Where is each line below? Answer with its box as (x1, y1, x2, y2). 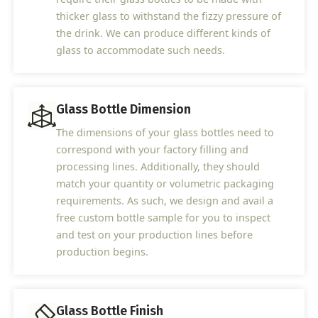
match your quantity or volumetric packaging (56, 177, 275, 191)
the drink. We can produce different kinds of (56, 26, 271, 40)
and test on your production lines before (56, 228, 253, 242)
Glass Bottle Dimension (56, 102, 192, 118)
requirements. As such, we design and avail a (56, 194, 274, 208)
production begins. (56, 245, 149, 259)
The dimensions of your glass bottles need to (56, 126, 275, 140)
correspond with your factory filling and (56, 143, 249, 157)
